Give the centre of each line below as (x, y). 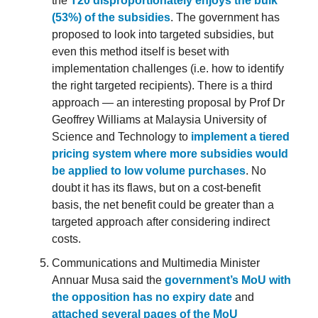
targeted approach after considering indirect (161, 221)
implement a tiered (240, 136)
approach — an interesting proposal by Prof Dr (168, 102)
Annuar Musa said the (108, 280)
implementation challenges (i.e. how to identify (168, 68)
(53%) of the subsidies (111, 17)
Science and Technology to (121, 136)
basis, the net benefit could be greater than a (163, 204)
